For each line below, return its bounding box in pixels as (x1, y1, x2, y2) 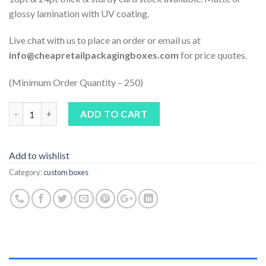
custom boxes (43, 167, 88, 177)
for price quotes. (179, 49, 247, 61)
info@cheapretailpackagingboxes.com (9, 49, 179, 61)
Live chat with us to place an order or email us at (9, 34, 201, 46)
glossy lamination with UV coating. (9, 7, 149, 19)
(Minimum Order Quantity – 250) (9, 77, 143, 88)
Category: (9, 167, 43, 177)
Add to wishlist (9, 149, 69, 161)
